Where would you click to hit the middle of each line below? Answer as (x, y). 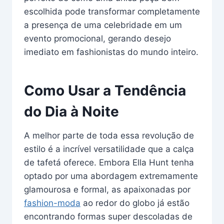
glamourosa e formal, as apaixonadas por (107, 189)
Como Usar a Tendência (105, 90)
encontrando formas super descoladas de (108, 216)
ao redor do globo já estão (135, 203)
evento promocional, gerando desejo (97, 38)
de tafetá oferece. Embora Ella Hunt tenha (109, 162)
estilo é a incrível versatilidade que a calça (109, 149)
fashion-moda (52, 203)
